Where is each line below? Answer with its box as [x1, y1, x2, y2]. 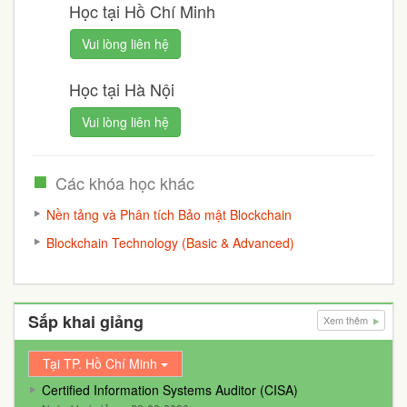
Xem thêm [323, 313, 371, 327]
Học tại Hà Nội [69, 77, 174, 101]
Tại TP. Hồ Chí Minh [43, 354, 161, 372]
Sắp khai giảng [28, 310, 144, 333]
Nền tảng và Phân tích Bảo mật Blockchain [46, 205, 292, 223]
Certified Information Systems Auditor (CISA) [42, 381, 298, 399]
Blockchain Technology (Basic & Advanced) [46, 233, 294, 252]
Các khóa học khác [55, 171, 194, 194]
